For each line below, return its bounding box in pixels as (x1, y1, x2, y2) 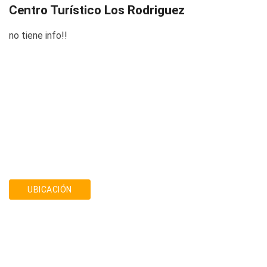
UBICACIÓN (27, 185, 72, 194)
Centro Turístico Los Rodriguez (9, 3, 185, 17)
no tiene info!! (9, 30, 67, 41)
